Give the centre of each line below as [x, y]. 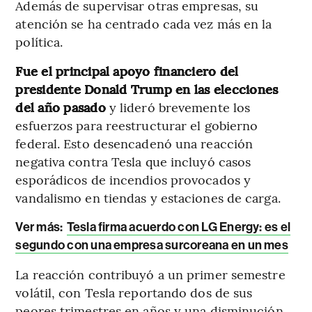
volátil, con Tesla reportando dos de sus [134, 292]
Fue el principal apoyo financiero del [127, 70]
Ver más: [40, 227]
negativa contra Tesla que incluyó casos [133, 161]
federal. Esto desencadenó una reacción [134, 143]
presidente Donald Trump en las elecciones [147, 88]
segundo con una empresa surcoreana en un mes [152, 245]
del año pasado [61, 107]
